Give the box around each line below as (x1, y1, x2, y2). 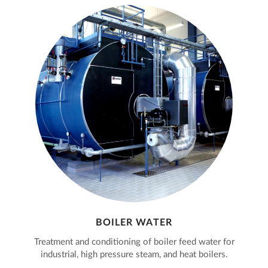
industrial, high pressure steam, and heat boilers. (40, 250, 228, 260)
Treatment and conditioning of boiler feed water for (33, 237, 234, 247)
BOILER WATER (96, 218, 172, 228)
